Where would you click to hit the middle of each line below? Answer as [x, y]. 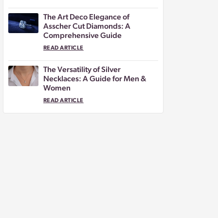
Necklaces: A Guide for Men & [95, 80]
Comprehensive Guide [82, 36]
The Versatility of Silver [82, 70]
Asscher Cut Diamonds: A [87, 27]
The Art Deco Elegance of [86, 18]
